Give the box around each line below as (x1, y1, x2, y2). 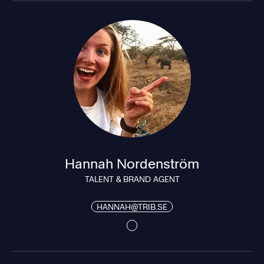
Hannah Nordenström (65, 154, 199, 171)
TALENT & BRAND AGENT (84, 174, 180, 184)
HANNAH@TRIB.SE (97, 202, 167, 212)
